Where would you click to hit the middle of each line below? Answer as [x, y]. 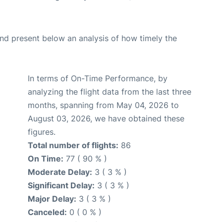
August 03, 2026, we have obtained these [106, 119]
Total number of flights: [73, 145]
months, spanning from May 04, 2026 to [103, 105]
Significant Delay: [61, 186]
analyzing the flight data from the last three [110, 92]
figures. [42, 132]
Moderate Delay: [60, 172]
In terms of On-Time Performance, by [98, 79]
